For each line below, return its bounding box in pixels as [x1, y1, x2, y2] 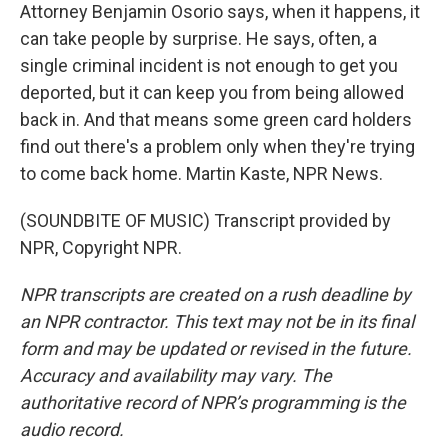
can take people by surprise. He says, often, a [20, 28, 377, 49]
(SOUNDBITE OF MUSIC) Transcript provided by [20, 210, 391, 231]
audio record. [20, 419, 124, 440]
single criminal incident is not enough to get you [20, 55, 398, 76]
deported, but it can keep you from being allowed [20, 82, 404, 103]
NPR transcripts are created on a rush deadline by [20, 284, 411, 305]
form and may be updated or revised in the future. [20, 338, 412, 359]
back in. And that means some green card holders [20, 109, 412, 130]
